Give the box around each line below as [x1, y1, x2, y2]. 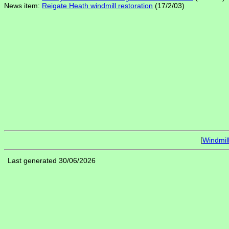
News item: [4, 2, 42, 10]
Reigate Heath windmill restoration [42, 2, 153, 10]
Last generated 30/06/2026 [8, 156, 96, 165]
